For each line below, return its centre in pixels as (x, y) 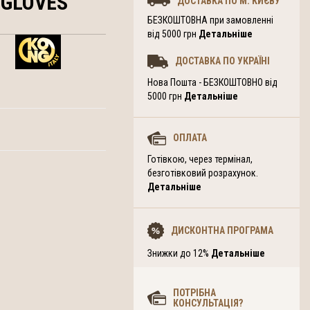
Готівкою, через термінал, (200, 159)
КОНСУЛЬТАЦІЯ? (208, 303)
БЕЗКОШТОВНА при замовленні (210, 20)
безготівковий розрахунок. (203, 173)
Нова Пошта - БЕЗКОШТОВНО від (212, 82)
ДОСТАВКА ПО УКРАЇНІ (222, 61)
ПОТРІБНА (194, 292)
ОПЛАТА (190, 138)
